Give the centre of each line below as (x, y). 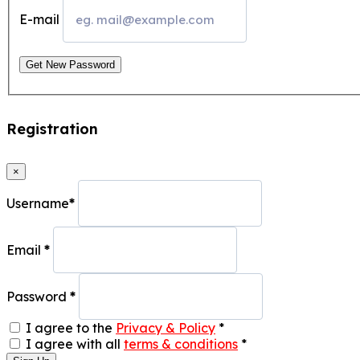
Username (38, 203)
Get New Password (70, 64)
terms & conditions (181, 344)
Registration (52, 129)
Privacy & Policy (166, 327)
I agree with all (75, 344)
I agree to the (71, 327)
